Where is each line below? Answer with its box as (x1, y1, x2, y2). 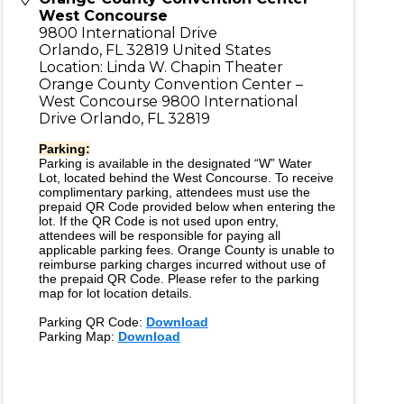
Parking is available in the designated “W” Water (38, 156, 312, 170)
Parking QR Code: (38, 315, 146, 329)
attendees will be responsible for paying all (38, 228, 280, 243)
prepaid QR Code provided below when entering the (38, 199, 335, 214)
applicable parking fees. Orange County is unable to (38, 243, 335, 257)
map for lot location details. (38, 286, 192, 300)
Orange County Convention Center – (38, 76, 303, 93)
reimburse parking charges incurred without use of (38, 257, 326, 271)
